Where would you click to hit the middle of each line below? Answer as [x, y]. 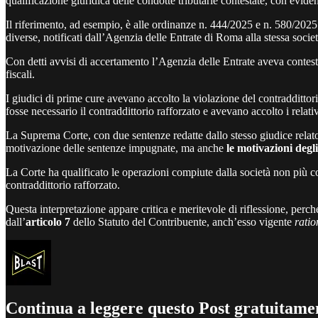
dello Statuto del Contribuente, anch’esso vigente [182, 221]
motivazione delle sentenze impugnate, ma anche [116, 148]
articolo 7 [48, 221]
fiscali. [20, 74]
